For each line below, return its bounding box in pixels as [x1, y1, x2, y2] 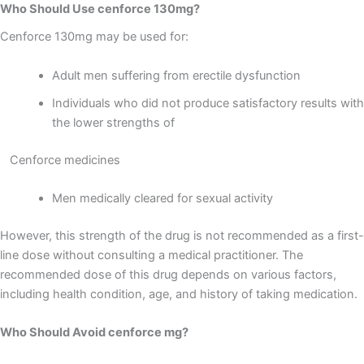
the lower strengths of [51, 115, 188, 130]
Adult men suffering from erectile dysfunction [51, 67, 301, 83]
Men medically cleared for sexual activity [51, 190, 273, 206]
